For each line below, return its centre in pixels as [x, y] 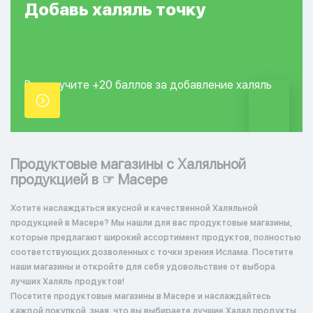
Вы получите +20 [70, 85]
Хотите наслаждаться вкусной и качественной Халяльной [134, 208]
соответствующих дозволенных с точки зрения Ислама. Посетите [152, 252]
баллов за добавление [176, 85]
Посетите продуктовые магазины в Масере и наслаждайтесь [141, 296]
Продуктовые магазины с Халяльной [128, 164]
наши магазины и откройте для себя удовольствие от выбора [143, 267]
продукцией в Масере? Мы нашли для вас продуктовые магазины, [151, 223]
